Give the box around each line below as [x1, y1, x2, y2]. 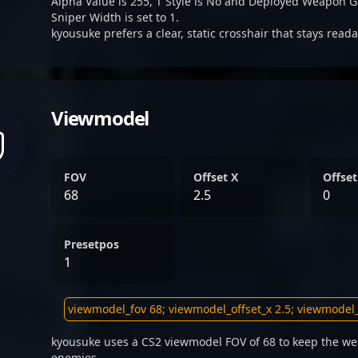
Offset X [193, 169, 238, 185]
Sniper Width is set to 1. [51, 10, 179, 25]
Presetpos [64, 237, 119, 252]
